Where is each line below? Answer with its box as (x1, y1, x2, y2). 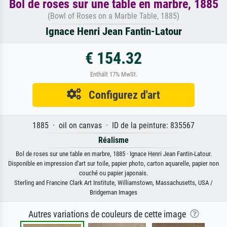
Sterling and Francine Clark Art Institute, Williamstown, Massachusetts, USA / (14, 179, 213, 187)
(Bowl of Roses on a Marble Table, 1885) (48, 11, 179, 21)
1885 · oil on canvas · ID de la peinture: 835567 (32, 121, 195, 131)
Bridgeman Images (90, 188, 137, 197)
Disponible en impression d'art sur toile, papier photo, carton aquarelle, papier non (8, 160, 219, 168)
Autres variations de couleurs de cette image (28, 209, 190, 220)
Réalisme (98, 135, 129, 145)
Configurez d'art (81, 88, 160, 102)
